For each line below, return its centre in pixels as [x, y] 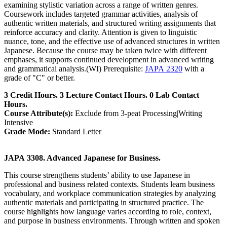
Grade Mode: [27, 132]
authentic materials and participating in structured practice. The [104, 203]
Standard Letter [76, 132]
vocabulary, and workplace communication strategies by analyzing [110, 194]
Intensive [18, 123]
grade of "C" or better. [40, 78]
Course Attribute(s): [39, 113]
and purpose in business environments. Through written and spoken [112, 221]
